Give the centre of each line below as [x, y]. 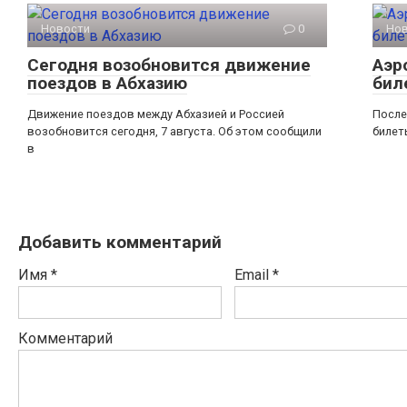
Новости [65, 29]
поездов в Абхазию [107, 84]
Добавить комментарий [120, 243]
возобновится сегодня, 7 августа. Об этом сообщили [174, 132]
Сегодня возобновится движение [169, 65]
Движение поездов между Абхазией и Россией [156, 114]
